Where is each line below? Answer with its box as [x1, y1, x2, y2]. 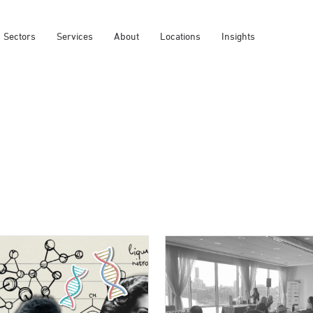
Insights [221, 29, 255, 42]
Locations [160, 29, 201, 42]
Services [57, 29, 93, 42]
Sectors [3, 29, 36, 42]
